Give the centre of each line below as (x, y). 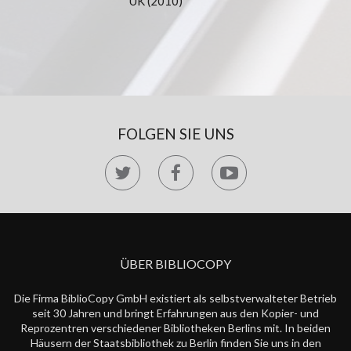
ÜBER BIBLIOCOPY (175, 264)
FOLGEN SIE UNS (175, 134)
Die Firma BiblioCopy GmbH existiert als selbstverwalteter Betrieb (175, 298)
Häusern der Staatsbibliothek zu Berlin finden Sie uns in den (175, 343)
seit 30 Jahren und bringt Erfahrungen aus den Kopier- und (175, 313)
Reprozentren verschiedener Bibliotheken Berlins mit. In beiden (175, 328)
